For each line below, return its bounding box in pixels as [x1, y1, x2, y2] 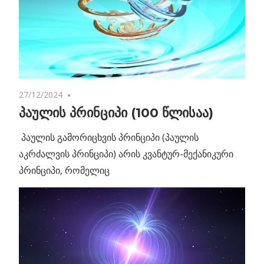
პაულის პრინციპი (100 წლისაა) [19, 105, 213, 121]
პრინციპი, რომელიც [19, 164, 110, 177]
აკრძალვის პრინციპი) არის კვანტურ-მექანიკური [19, 147, 233, 160]
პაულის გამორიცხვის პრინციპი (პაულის [19, 131, 199, 144]
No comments [74, 89, 130, 100]
